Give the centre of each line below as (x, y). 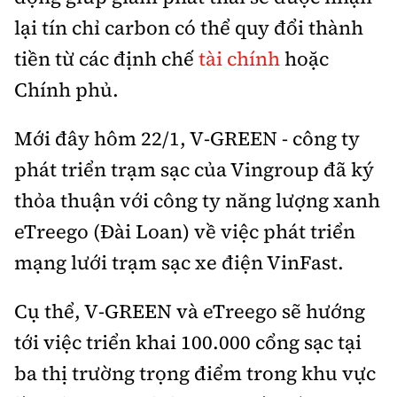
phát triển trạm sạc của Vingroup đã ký (194, 170)
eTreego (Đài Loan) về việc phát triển (185, 232)
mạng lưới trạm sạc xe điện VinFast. (179, 263)
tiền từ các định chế (106, 59)
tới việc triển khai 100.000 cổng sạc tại (188, 343)
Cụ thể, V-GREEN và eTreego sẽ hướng (190, 311)
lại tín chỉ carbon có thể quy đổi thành (189, 28)
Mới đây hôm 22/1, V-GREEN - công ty (187, 139)
